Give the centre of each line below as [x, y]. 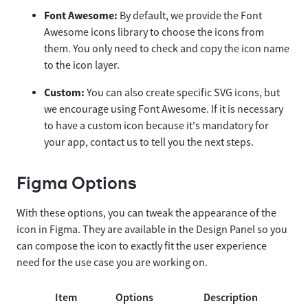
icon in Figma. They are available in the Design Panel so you [152, 230]
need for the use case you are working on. [112, 263]
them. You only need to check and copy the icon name [167, 48]
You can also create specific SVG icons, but [182, 92]
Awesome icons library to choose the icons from [154, 32]
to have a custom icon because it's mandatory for [156, 125]
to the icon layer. [82, 65]
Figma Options [77, 183]
